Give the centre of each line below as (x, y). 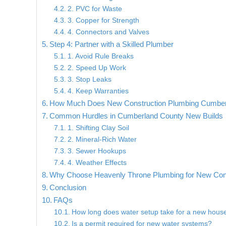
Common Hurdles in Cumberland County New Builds (136, 116)
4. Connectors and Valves (108, 32)
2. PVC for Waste (95, 9)
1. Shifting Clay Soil (98, 128)
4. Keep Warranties (98, 91)
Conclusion (68, 188)
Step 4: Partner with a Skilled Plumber (112, 44)
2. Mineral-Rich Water (102, 140)
